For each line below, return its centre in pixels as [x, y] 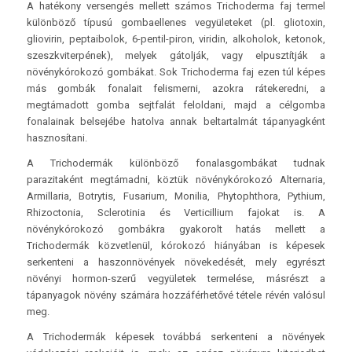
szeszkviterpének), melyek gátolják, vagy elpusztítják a [176, 55]
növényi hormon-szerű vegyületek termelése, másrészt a [176, 279]
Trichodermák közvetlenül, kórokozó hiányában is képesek [176, 246]
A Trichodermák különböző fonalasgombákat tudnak [176, 163]
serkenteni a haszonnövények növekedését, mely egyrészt [176, 262]
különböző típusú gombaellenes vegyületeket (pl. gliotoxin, [176, 22]
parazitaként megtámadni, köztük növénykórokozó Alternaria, [176, 180]
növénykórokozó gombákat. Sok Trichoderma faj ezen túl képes [176, 72]
